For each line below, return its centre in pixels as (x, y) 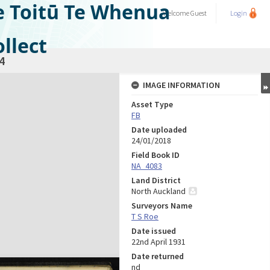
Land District (156, 180)
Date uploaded (159, 130)
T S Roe (145, 216)
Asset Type (152, 104)
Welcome (177, 13)
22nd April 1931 (159, 242)
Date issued (154, 231)
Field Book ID (155, 155)
